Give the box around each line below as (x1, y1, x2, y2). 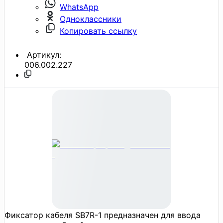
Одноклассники (60, 13, 121, 24)
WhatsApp (60, 1, 99, 12)
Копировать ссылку (60, 25, 137, 36)
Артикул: (24, 49, 61, 60)
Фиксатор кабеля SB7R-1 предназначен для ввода (4, 210, 201, 220)
